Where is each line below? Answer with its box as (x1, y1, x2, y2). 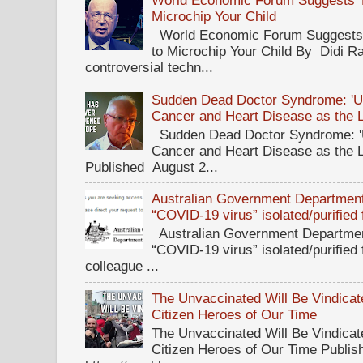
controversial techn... (85, 59, 213, 76)
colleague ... (85, 258, 159, 275)
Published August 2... (85, 158, 218, 175)
